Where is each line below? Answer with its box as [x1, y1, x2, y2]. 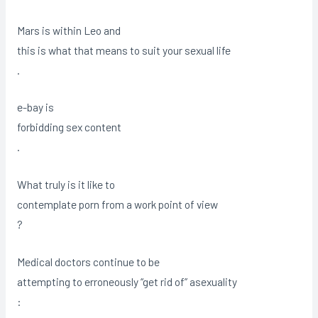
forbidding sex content [16, 120, 121, 134]
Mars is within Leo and [16, 23, 121, 37]
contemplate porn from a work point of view [16, 197, 218, 212]
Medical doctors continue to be [16, 254, 160, 268]
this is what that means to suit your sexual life [16, 43, 231, 57]
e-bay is [16, 100, 54, 114]
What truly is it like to [16, 177, 115, 192]
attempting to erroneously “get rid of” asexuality [16, 274, 237, 288]
